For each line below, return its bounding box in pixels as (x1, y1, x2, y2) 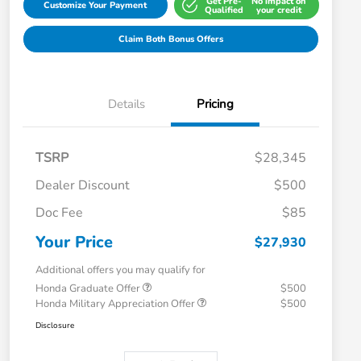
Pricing (197, 96, 234, 113)
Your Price (35, 231, 113, 254)
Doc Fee (35, 204, 83, 222)
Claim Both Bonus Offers (118, 33, 223, 46)
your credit (256, 3, 302, 16)
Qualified (204, 3, 243, 16)
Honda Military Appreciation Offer (35, 297, 197, 312)
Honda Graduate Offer (35, 281, 143, 297)
